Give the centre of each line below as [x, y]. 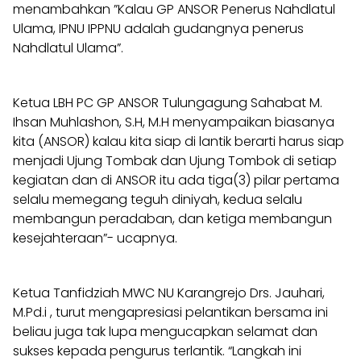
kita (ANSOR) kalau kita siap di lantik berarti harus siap [178, 141]
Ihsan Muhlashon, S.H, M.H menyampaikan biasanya [174, 122]
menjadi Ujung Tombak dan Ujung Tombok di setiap [175, 160]
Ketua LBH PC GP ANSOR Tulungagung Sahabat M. [168, 102]
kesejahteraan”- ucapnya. [95, 238]
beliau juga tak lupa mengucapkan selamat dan [165, 331]
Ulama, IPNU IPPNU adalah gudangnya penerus [158, 28]
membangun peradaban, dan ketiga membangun [172, 218]
